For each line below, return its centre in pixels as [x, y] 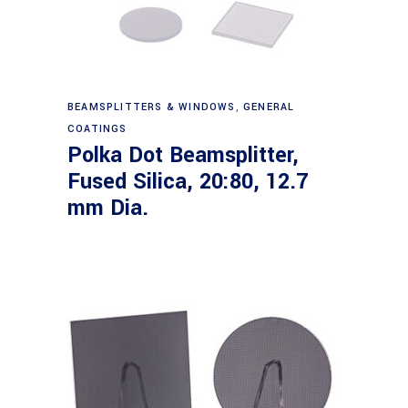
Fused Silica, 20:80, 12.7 [188, 182]
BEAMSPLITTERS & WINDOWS [152, 107]
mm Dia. [108, 208]
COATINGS [97, 129]
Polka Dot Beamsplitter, [183, 155]
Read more [205, 98]
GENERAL [269, 107]
